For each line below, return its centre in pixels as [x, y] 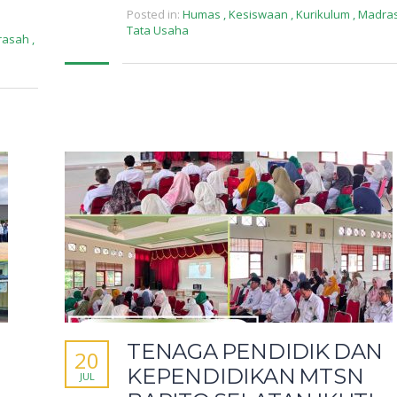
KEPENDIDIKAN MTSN [245, 377]
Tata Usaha [158, 31]
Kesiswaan [258, 15]
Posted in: [153, 15]
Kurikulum [323, 15]
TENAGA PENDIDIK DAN [255, 352]
